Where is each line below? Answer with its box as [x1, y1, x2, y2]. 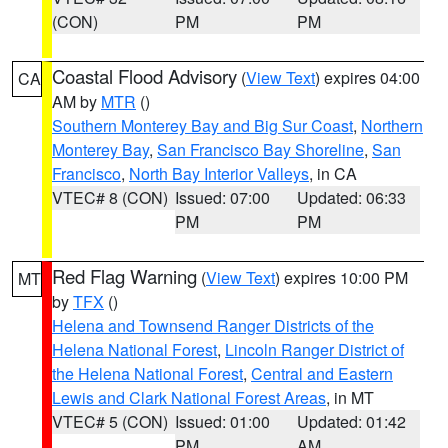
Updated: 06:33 [297, 186, 407, 209]
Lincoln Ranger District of [225, 338, 404, 361]
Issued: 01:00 [174, 410, 270, 433]
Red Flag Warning [52, 263, 197, 289]
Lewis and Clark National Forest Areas [52, 386, 326, 409]
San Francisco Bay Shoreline [157, 138, 364, 161]
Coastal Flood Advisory [52, 63, 237, 89]
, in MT [326, 386, 374, 409]
